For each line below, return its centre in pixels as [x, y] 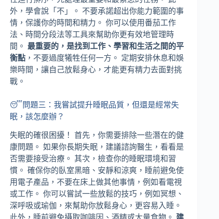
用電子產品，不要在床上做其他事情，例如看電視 [96, 182]
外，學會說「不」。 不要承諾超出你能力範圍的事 [97, 11]
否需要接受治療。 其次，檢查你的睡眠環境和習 [93, 159]
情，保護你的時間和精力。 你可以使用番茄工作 [93, 22]
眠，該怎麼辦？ [37, 116]
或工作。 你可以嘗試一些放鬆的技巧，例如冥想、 [97, 194]
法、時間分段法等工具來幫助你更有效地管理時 [92, 34]
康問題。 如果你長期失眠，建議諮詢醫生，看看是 [97, 147]
